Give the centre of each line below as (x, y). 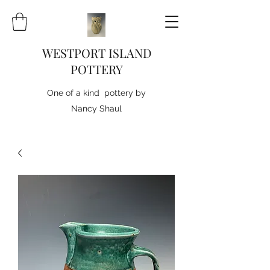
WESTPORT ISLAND (96, 53)
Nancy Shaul (96, 108)
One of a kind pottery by (96, 93)
